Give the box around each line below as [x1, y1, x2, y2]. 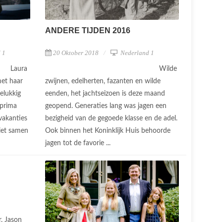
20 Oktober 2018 [53, 49, 99, 56]
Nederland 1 [119, 49, 154, 56]
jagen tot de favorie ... [45, 139, 112, 147]
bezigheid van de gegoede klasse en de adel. [45, 114, 177, 122]
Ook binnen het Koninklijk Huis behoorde [45, 127, 170, 134]
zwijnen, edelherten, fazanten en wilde [45, 77, 161, 85]
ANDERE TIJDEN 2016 [45, 26, 130, 35]
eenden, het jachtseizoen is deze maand [45, 90, 165, 97]
